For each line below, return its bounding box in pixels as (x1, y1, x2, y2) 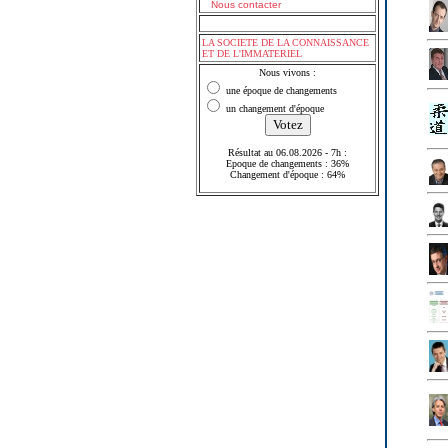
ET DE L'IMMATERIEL (202, 48, 302, 59)
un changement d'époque (223, 103, 324, 114)
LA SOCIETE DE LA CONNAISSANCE (202, 37, 369, 48)
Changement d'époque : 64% (230, 169, 345, 180)
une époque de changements (223, 85, 337, 96)
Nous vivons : (259, 67, 316, 78)
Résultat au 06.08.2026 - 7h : (228, 147, 347, 158)
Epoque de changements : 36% (226, 158, 349, 169)
